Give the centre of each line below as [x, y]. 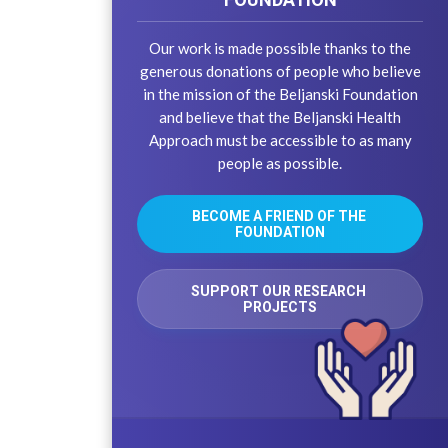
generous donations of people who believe [280, 70]
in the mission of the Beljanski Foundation [280, 93]
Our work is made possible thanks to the [280, 47]
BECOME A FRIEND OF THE [278, 215]
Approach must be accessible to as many [280, 139]
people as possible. [280, 162]
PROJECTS [280, 306]
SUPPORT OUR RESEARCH [278, 290]
